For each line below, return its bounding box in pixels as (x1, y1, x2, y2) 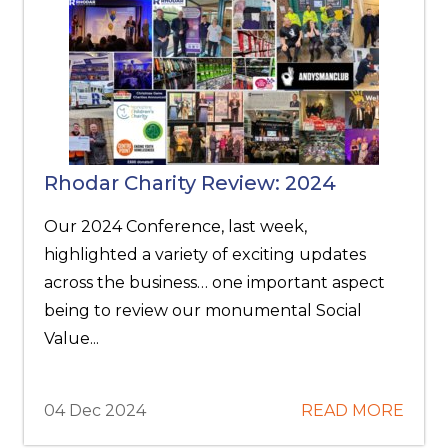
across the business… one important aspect (44, 273, 386, 292)
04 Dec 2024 (44, 401, 147, 420)
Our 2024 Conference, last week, (44, 217, 308, 236)
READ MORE (300, 401, 404, 420)
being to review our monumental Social (44, 301, 363, 320)
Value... (44, 329, 100, 348)
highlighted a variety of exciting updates (44, 245, 367, 264)
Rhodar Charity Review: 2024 (44, 171, 337, 195)
